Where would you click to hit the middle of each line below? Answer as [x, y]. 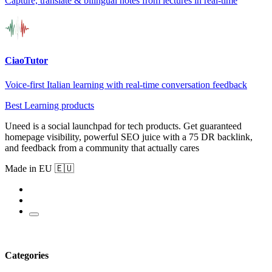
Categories [27, 255]
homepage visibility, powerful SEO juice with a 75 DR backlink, [129, 137]
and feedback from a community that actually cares [102, 148]
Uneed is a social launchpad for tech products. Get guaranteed [123, 126]
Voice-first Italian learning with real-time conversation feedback [126, 84]
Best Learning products [49, 105]
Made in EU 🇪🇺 [39, 168]
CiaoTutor [26, 61]
